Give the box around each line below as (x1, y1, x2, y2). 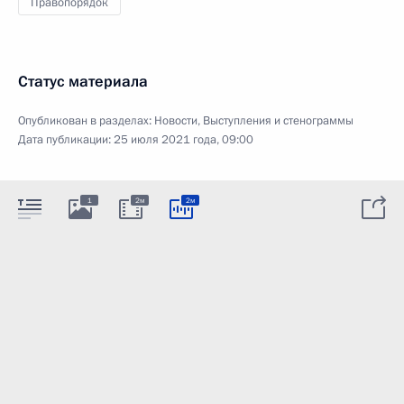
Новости (154, 113, 197, 129)
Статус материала (18, 71, 148, 92)
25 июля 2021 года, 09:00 (114, 132, 253, 148)
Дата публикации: (18, 132, 114, 148)
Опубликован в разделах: (18, 113, 154, 129)
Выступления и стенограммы (203, 113, 353, 129)
